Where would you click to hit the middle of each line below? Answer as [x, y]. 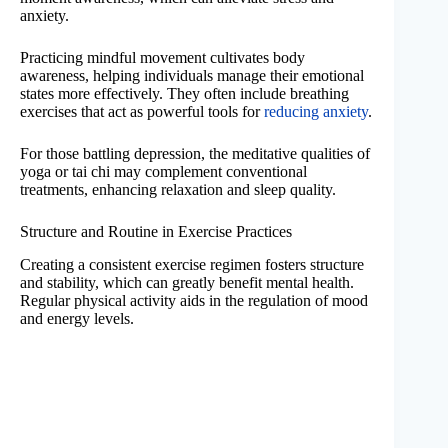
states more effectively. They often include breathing [184, 93]
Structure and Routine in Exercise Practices [156, 231]
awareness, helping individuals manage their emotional [192, 75]
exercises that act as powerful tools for [142, 111]
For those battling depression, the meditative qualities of [195, 153]
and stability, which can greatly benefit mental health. [187, 282]
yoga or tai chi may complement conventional [163, 171]
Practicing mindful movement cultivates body [162, 57]
